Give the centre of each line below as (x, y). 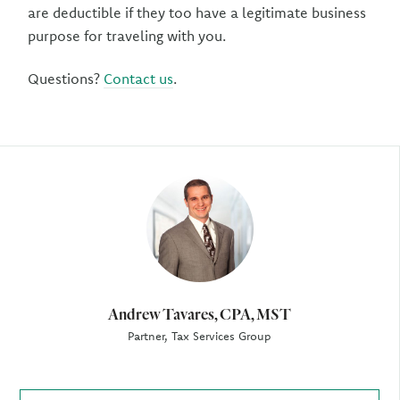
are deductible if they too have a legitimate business (197, 12)
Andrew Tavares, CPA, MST (200, 314)
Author (58, 190)
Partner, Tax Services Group (200, 336)
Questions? (66, 79)
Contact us (139, 79)
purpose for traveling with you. (127, 36)
